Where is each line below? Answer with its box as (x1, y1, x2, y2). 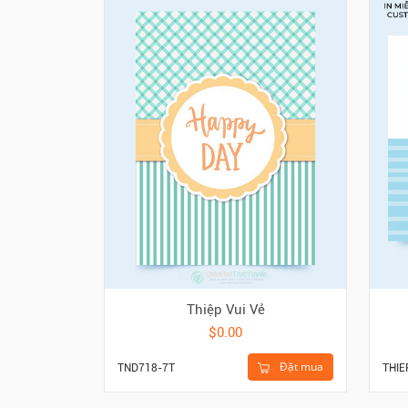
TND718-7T (117, 362, 175, 375)
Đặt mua (277, 359, 323, 375)
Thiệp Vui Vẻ (186, 301, 265, 319)
